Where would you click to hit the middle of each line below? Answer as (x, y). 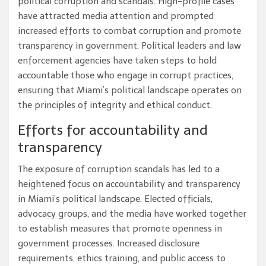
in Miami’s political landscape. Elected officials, (115, 199)
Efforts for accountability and (113, 130)
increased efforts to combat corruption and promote (129, 31)
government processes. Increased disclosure (109, 244)
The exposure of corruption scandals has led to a (119, 170)
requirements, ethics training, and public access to (122, 259)
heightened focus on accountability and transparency (129, 184)
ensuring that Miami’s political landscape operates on (130, 91)
